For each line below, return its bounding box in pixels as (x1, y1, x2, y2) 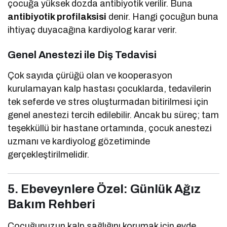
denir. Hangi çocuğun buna (106, 12, 219, 22)
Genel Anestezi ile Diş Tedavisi (8, 49, 157, 61)
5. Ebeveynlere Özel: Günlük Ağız (8, 182, 201, 196)
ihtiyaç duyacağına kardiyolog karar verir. (8, 25, 177, 35)
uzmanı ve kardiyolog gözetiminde (8, 136, 150, 147)
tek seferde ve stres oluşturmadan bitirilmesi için (8, 97, 209, 107)
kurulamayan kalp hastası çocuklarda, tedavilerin (8, 84, 212, 94)
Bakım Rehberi (8, 198, 95, 211)
